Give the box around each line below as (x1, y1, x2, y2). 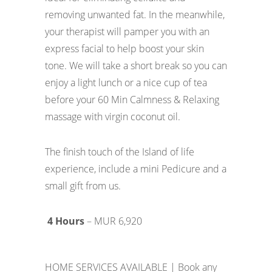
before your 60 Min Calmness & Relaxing (45, 93, 219, 106)
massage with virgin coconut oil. (45, 110, 180, 123)
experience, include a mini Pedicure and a (45, 162, 226, 175)
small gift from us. (45, 179, 121, 192)
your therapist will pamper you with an (45, 25, 209, 38)
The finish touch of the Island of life (45, 145, 194, 158)
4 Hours (45, 214, 84, 228)
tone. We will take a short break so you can (45, 59, 227, 72)
